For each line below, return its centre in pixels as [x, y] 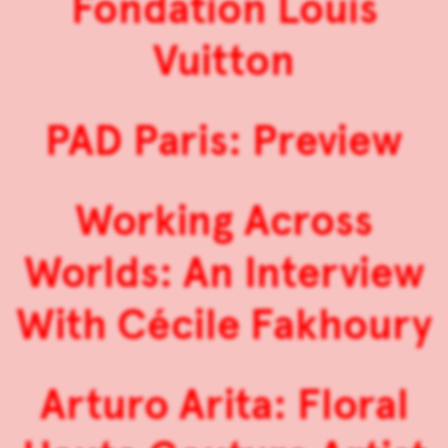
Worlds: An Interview [224, 273]
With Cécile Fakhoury [224, 325]
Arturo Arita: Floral [224, 405]
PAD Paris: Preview [224, 141]
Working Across [224, 221]
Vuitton [224, 61]
